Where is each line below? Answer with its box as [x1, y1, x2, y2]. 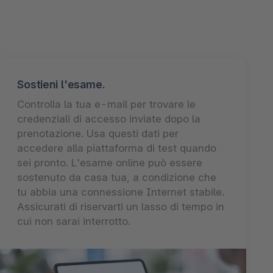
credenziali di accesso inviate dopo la [17, 112, 200, 125]
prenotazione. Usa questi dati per [17, 127, 179, 140]
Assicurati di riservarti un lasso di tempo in [17, 200, 224, 213]
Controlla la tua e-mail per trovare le [17, 97, 196, 110]
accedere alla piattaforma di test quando [17, 141, 216, 154]
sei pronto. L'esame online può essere [17, 156, 202, 169]
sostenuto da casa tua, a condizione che [17, 171, 216, 183]
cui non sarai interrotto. [17, 214, 130, 227]
